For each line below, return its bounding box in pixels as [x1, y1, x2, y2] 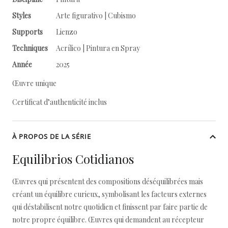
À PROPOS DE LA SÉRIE [12, 132, 91, 141]
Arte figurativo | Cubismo [56, 11, 136, 20]
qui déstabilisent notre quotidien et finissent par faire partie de [12, 202, 208, 212]
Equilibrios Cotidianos [12, 151, 134, 167]
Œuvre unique [12, 78, 56, 88]
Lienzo [56, 27, 77, 37]
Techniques [12, 43, 48, 53]
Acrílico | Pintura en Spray [56, 43, 140, 53]
